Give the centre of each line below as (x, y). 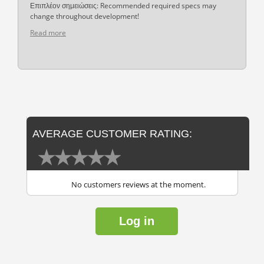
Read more (48, 32)
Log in (136, 221)
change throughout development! (85, 16)
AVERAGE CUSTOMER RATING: (112, 133)
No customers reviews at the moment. (138, 184)
